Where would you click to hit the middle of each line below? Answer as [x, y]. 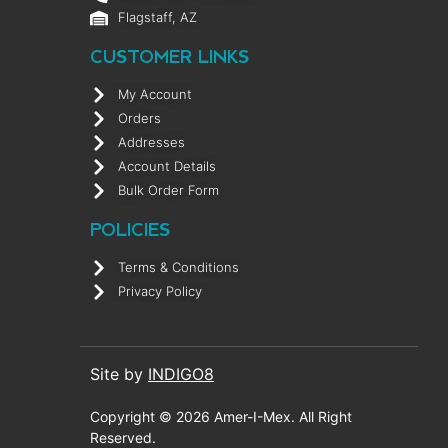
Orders [139, 118]
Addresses [151, 142]
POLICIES [130, 229]
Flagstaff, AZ [157, 17]
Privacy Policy [159, 291]
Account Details [166, 166]
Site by [119, 374]
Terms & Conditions [178, 267]
